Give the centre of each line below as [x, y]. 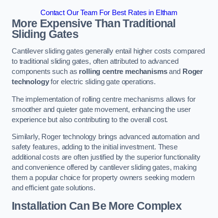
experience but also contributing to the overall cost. [90, 119]
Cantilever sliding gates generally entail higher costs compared [108, 51]
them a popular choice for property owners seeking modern [103, 178]
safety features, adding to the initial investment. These [95, 147]
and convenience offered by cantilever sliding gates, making [104, 168]
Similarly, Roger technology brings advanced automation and [106, 137]
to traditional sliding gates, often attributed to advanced [95, 62]
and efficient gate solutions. [54, 188]
